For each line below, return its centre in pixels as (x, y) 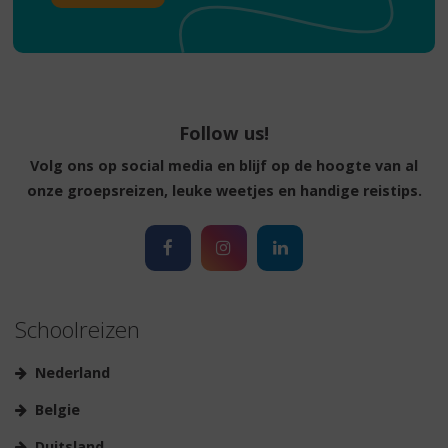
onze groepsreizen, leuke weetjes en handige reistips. (224, 191)
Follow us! (224, 133)
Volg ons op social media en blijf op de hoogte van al (224, 166)
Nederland (72, 372)
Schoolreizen (77, 329)
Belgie (57, 409)
